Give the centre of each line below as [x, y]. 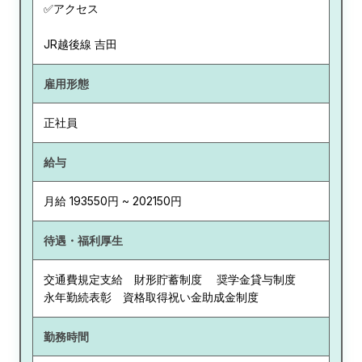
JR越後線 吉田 [80, 44]
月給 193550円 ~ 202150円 [112, 201]
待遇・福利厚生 [83, 240]
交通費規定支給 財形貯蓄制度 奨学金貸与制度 [175, 280]
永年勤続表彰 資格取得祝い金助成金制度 [151, 297]
